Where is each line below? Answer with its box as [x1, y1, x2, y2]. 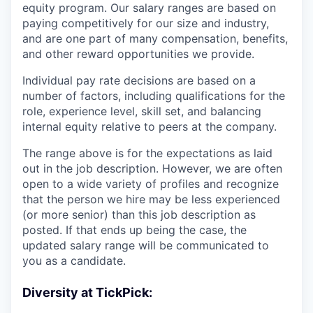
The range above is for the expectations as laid [22, 145, 272, 160]
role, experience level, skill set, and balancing [22, 103, 261, 118]
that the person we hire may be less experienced [22, 191, 280, 206]
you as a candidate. [22, 253, 126, 268]
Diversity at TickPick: [22, 284, 152, 300]
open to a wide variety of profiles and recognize [22, 176, 279, 191]
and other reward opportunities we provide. [22, 46, 254, 61]
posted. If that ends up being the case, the [22, 222, 247, 237]
